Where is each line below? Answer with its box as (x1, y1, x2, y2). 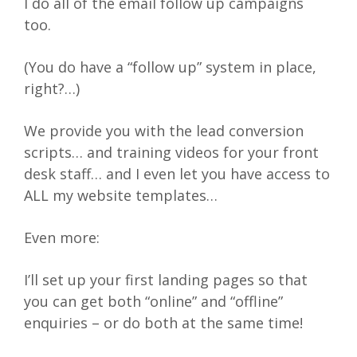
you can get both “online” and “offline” (24, 292, 283, 312)
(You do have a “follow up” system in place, (24, 57, 316, 77)
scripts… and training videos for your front (24, 143, 319, 163)
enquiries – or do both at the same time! (24, 313, 303, 333)
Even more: (24, 228, 100, 248)
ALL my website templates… (24, 186, 218, 206)
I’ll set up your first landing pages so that (24, 270, 308, 290)
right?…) (24, 79, 80, 99)
